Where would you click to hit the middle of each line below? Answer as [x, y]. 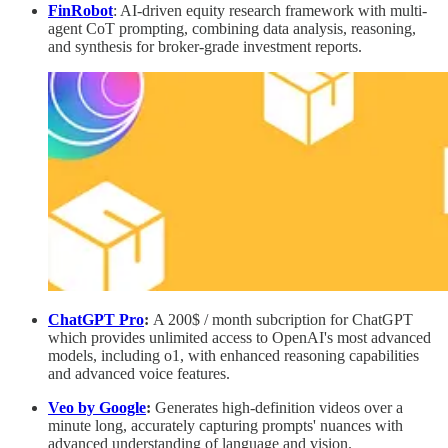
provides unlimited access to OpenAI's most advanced [261, 338]
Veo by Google [97, 408]
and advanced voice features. [139, 374]
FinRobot [80, 11]
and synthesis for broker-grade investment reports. [205, 47]
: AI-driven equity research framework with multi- [270, 11]
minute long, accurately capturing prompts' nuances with [225, 426]
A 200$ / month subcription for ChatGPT [283, 320]
